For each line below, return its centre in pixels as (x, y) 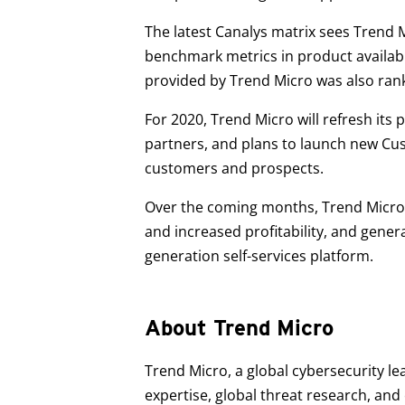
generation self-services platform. (259, 256)
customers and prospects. (234, 168)
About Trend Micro (239, 328)
